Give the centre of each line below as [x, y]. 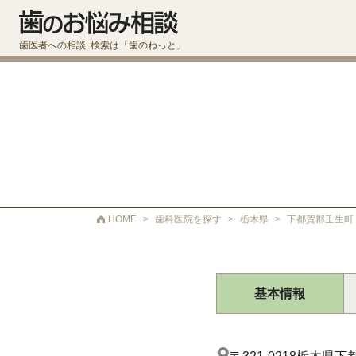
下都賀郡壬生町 [321, 219]
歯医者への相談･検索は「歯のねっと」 [103, 46]
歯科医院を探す [189, 219]
